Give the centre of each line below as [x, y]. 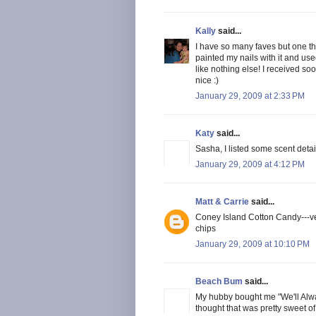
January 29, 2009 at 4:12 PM [250, 164]
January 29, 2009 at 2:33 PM [250, 96]
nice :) [207, 80]
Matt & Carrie [222, 201]
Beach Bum [219, 281]
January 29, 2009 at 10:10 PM [253, 244]
